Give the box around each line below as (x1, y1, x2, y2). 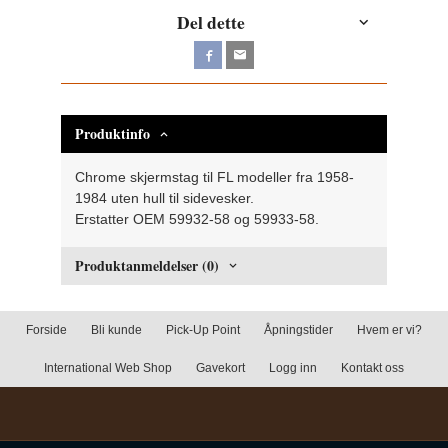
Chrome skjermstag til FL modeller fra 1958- (75, 169, 355, 186)
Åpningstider (264, 323, 333, 338)
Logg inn (269, 361, 317, 376)
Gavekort (196, 361, 245, 376)
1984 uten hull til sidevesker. (75, 190, 255, 207)
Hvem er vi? (357, 323, 422, 338)
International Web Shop (44, 361, 172, 376)
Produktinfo (75, 123, 151, 145)
